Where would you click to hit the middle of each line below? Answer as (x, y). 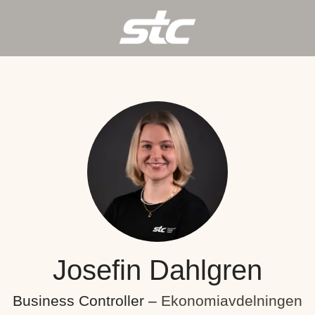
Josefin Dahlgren (157, 270)
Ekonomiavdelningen (232, 301)
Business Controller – (87, 301)
